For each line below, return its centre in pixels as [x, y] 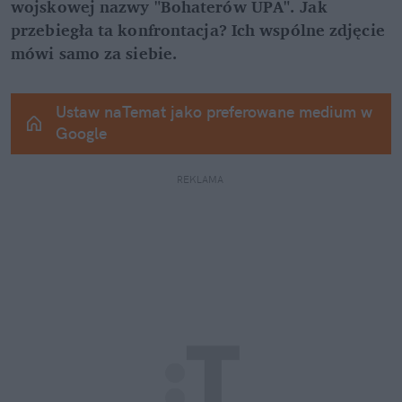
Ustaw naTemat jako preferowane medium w [214, 112]
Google [81, 134]
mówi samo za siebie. [95, 53]
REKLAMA [201, 180]
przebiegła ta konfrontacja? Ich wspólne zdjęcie [198, 30]
